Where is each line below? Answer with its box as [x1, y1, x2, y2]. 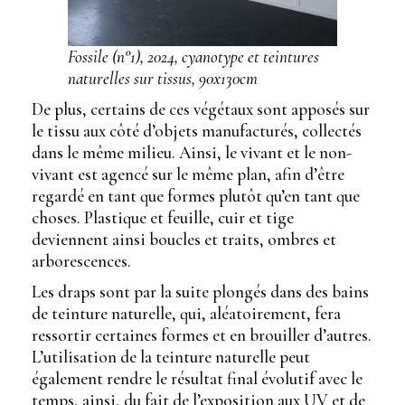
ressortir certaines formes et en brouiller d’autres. [32, 325, 372, 346]
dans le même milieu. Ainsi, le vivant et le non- [32, 142, 352, 164]
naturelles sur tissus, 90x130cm [68, 68, 258, 89]
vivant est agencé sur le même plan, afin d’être [32, 164, 344, 185]
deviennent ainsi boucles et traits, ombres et [32, 229, 336, 250]
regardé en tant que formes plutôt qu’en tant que [32, 185, 360, 207]
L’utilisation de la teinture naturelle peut [32, 346, 310, 368]
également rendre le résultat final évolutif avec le [32, 368, 363, 390]
